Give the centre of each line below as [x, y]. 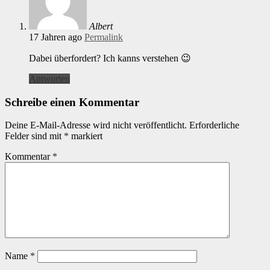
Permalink [104, 37]
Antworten [49, 78]
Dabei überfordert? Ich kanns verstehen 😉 [110, 58]
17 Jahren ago [55, 37]
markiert [86, 136]
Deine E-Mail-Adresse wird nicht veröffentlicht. [96, 125]
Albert [101, 26]
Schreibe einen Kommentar [72, 102]
